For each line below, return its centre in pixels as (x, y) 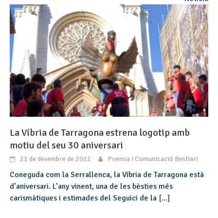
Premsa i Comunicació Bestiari (153, 159)
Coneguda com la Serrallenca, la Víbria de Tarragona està (107, 174)
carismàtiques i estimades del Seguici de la (84, 198)
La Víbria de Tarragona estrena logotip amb (100, 132)
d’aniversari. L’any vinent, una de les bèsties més (91, 186)
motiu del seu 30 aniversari (66, 145)
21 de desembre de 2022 (55, 159)
